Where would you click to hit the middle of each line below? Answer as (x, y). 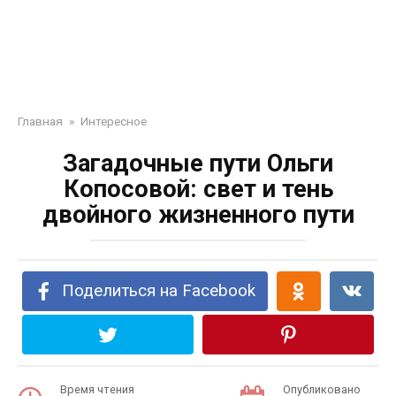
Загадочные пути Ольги (198, 164)
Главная (40, 121)
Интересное (114, 121)
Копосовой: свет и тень (198, 189)
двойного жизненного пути (198, 215)
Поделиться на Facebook (159, 291)
